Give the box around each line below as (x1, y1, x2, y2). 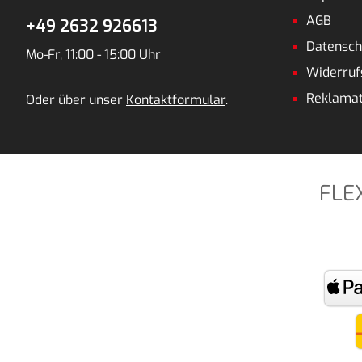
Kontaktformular (126, 90, 225, 108)
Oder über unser (26, 90, 126, 108)
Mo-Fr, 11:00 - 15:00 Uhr (26, 45, 161, 63)
